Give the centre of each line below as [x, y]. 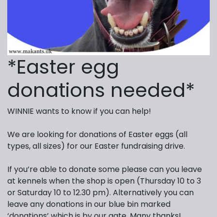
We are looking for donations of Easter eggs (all [97, 135]
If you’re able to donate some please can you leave [105, 170]
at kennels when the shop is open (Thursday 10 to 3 [104, 181]
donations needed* [101, 90]
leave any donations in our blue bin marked [89, 204]
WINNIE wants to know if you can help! [79, 111]
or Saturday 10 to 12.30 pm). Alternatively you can [101, 193]
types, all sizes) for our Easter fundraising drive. [96, 146]
